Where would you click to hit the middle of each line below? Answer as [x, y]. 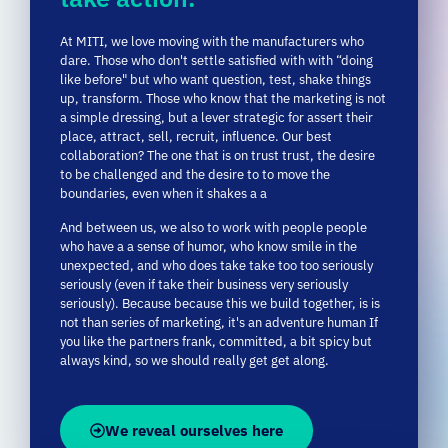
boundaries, [96, 142]
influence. [252, 85]
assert [326, 66]
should [192, 309]
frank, [200, 290]
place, [80, 85]
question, [240, 28]
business [243, 233]
